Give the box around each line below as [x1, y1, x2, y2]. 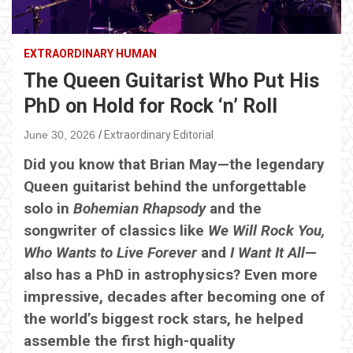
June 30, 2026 [24, 128, 95, 141]
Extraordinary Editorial [104, 128, 214, 141]
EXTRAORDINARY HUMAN [24, 46, 157, 60]
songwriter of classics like [24, 221, 208, 240]
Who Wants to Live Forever [24, 243, 197, 262]
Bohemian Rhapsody [73, 199, 206, 217]
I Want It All [230, 243, 305, 262]
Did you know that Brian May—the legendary [24, 154, 325, 173]
